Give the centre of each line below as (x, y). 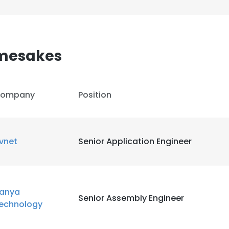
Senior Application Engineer (135, 141)
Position (95, 95)
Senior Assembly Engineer (131, 198)
